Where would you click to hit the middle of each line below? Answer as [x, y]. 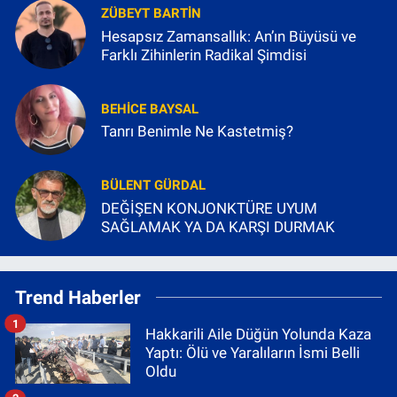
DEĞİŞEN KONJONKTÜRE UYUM [209, 208]
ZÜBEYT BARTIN [151, 14]
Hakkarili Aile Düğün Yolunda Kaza [258, 335]
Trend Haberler [78, 298]
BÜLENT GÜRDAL [153, 186]
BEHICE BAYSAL [150, 109]
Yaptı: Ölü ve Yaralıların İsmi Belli [253, 353]
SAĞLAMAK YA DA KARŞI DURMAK [218, 226]
